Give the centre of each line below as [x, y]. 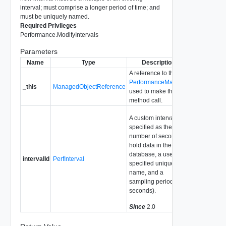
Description [158, 62]
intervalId [36, 159]
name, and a [146, 172]
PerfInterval [68, 159]
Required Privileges [48, 25]
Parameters [39, 51]
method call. [146, 100]
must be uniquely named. [54, 16]
